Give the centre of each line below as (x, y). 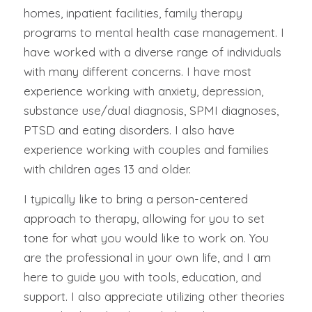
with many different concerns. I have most (137, 72)
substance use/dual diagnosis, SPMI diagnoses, (151, 111)
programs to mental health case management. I (154, 33)
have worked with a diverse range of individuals (152, 52)
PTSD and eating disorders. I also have (129, 130)
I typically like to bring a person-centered (135, 198)
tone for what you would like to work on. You (146, 237)
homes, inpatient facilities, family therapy (133, 13)
